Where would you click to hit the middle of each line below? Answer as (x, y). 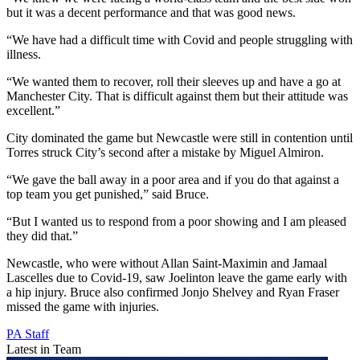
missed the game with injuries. (83, 307)
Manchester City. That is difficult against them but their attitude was (177, 96)
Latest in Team (44, 350)
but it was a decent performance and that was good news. (151, 13)
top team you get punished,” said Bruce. (108, 194)
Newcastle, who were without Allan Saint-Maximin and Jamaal (167, 264)
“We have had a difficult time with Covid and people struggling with (180, 40)
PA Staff (28, 334)
